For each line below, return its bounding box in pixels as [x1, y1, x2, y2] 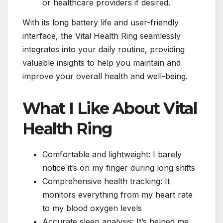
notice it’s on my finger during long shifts [42, 162, 195, 173]
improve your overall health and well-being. [22, 71, 188, 81]
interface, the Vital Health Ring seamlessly [22, 30, 181, 41]
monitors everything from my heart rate [42, 189, 193, 200]
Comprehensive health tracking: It [42, 176, 170, 186]
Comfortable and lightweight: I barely [42, 149, 182, 159]
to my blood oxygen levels [42, 203, 142, 213]
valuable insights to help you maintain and [22, 57, 181, 68]
